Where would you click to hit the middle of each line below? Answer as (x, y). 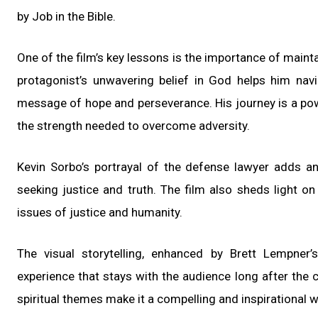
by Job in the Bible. (66, 16)
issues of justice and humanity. (100, 212)
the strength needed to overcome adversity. (133, 125)
